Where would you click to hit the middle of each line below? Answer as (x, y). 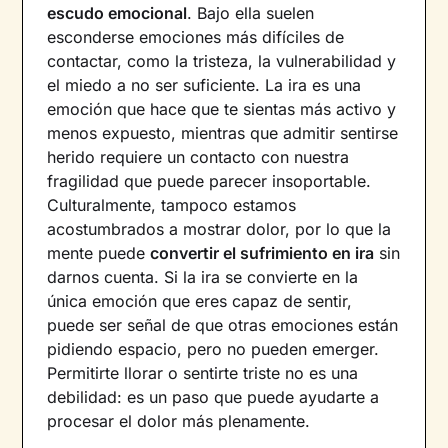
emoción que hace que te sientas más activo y (222, 108)
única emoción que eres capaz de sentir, (200, 300)
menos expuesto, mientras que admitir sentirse (223, 132)
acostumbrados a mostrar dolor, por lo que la (219, 228)
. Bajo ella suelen (251, 12)
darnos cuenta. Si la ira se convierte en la (203, 276)
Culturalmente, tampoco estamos (172, 204)
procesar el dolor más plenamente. (179, 420)
